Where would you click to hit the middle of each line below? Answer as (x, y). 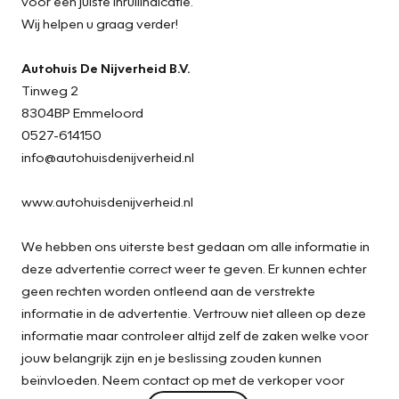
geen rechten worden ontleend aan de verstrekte (168, 290)
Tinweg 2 (50, 90)
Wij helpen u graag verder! (104, 23)
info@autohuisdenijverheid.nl (108, 156)
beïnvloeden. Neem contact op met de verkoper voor (183, 379)
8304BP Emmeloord (82, 112)
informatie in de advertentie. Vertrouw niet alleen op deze (194, 312)
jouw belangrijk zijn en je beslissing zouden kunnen (171, 357)
